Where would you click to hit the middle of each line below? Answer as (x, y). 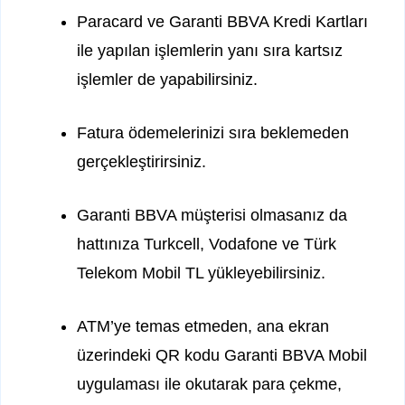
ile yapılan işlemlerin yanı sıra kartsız (210, 51)
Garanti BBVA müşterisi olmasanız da (212, 216)
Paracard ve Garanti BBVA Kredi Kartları (222, 22)
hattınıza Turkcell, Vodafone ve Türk (207, 245)
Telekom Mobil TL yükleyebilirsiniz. (201, 273)
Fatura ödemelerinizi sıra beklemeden (213, 133)
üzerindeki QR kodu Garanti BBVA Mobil (222, 356)
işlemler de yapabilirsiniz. (167, 80)
